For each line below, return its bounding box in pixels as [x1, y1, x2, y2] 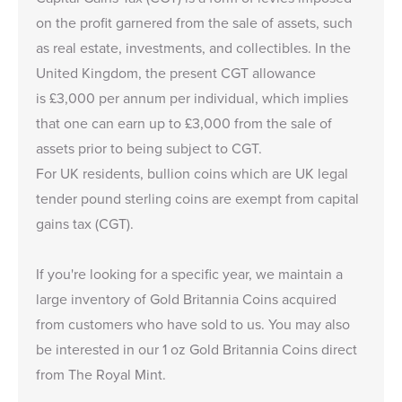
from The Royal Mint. [36, 363, 166, 384]
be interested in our [36, 338, 162, 359]
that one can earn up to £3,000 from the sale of [36, 112, 332, 133]
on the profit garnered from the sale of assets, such [36, 12, 353, 32]
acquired [278, 288, 336, 309]
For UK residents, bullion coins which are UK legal [36, 162, 348, 183]
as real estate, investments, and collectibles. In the [36, 37, 351, 57]
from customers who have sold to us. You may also [36, 313, 350, 334]
